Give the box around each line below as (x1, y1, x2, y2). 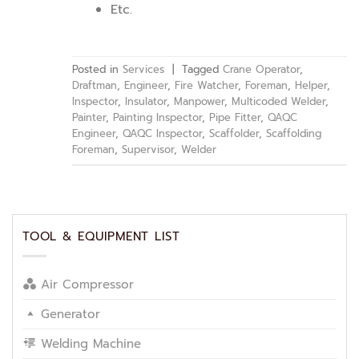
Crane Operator (223, 62, 300, 78)
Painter (72, 110, 106, 126)
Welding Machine (40, 335, 141, 353)
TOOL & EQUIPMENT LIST (22, 227, 180, 245)
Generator (40, 305, 100, 324)
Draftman (72, 78, 117, 94)
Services (123, 62, 164, 78)
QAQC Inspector (123, 126, 202, 142)
